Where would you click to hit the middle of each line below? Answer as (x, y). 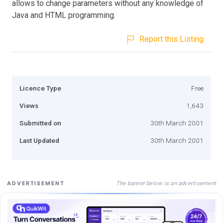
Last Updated (39, 140)
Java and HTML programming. (64, 15)
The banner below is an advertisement (166, 183)
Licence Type (40, 88)
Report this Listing (171, 39)
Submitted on (40, 123)
